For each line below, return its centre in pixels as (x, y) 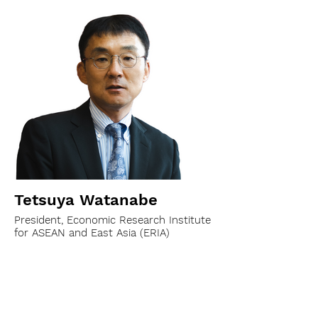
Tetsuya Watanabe (86, 200)
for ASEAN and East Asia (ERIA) (92, 233)
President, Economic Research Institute (113, 220)
